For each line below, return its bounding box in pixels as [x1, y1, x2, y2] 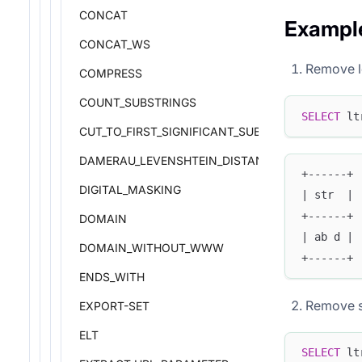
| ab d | [301, 230, 353, 244]
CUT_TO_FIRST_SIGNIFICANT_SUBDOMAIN [79, 124, 309, 138]
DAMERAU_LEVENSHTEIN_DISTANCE [79, 154, 279, 167]
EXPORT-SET [79, 299, 149, 313]
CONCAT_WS [79, 37, 150, 51]
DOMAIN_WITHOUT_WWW [79, 241, 224, 255]
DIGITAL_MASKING [79, 183, 181, 196]
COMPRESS [79, 66, 142, 80]
